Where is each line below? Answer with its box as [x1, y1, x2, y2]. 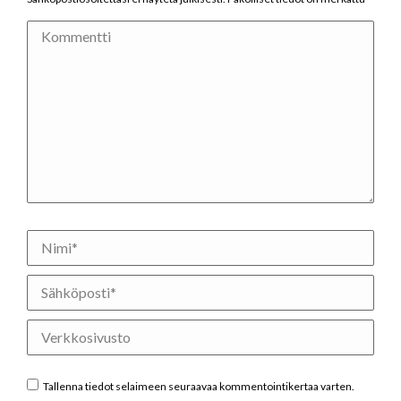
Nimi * [27, 232, 66, 249]
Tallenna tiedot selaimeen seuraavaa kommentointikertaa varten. [43, 380, 354, 393]
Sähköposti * [27, 277, 105, 294]
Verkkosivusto [27, 321, 116, 338]
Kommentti [27, 23, 97, 40]
